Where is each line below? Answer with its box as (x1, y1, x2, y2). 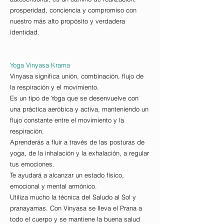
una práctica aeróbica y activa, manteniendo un (10, 105, 148, 113)
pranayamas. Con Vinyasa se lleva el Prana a (10, 204, 142, 212)
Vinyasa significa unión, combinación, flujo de (10, 72, 143, 80)
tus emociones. (10, 160, 54, 168)
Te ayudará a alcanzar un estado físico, (10, 171, 124, 179)
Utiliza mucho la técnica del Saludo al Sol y (10, 193, 136, 201)
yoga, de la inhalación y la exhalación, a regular (10, 149, 149, 157)
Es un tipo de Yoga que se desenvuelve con (10, 94, 138, 102)
